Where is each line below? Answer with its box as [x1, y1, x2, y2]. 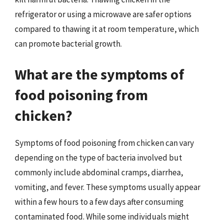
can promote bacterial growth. [15, 38, 122, 49]
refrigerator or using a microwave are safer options [15, 9, 192, 20]
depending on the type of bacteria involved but [15, 152, 182, 163]
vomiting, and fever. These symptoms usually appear [15, 181, 200, 192]
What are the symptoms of [15, 64, 184, 83]
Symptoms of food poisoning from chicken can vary [15, 137, 194, 148]
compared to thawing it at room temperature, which [15, 24, 199, 34]
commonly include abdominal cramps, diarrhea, [15, 166, 183, 178]
